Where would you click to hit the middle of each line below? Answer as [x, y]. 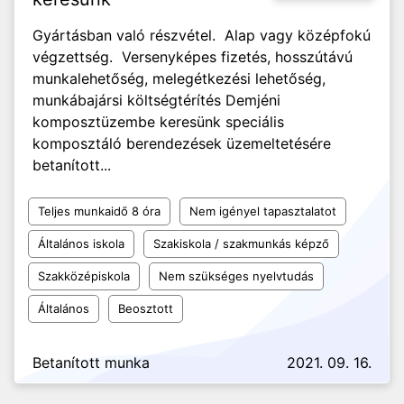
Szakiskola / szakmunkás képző [241, 243]
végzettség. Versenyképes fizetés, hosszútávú [193, 57]
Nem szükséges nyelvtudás [236, 276]
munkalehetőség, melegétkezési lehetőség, [179, 78]
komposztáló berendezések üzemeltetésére [182, 143]
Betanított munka [91, 363]
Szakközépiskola [84, 276]
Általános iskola [81, 243]
